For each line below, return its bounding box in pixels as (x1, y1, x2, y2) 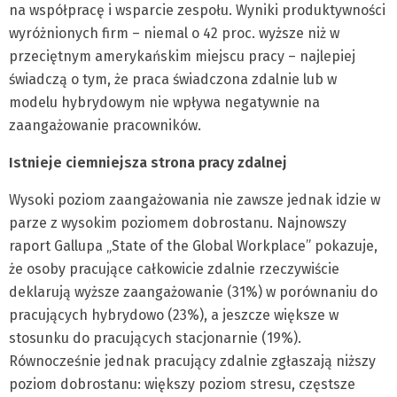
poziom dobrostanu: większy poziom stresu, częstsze (9, 376, 355, 393)
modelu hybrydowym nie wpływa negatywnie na (9, 94, 320, 111)
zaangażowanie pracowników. (9, 117, 201, 134)
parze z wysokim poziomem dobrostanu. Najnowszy (9, 214, 346, 231)
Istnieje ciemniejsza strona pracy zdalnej (9, 154, 287, 171)
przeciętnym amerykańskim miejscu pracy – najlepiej (9, 48, 355, 65)
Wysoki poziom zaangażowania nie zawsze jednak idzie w (9, 191, 380, 208)
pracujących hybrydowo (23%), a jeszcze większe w (9, 307, 339, 323)
